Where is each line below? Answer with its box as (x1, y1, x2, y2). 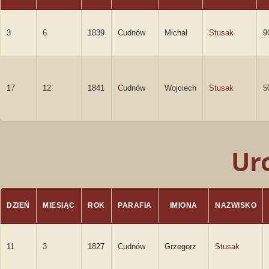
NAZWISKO (215, 201, 256, 210)
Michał (165, 28, 187, 37)
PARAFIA (118, 201, 152, 210)
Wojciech (165, 83, 196, 92)
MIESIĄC (43, 201, 75, 210)
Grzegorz (165, 242, 196, 251)
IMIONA (169, 201, 198, 210)
